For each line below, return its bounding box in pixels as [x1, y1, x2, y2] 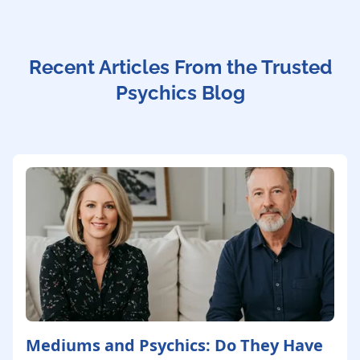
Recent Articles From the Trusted [28, 55, 332, 80]
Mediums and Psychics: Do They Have [26, 334, 323, 357]
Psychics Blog [115, 81, 245, 105]
